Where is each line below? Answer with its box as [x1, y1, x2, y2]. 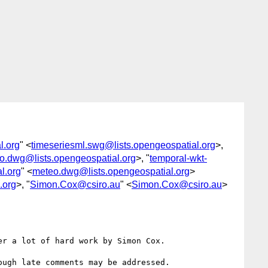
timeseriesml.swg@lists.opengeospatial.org [31, 139, 215, 150]
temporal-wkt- [150, 153, 207, 163]
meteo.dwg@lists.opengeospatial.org [32, 166, 190, 176]
